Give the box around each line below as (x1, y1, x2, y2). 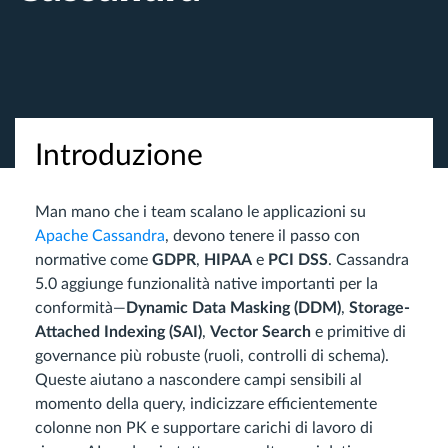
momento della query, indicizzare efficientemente (35, 396, 377, 412)
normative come (35, 252, 152, 268)
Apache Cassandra (35, 228, 165, 244)
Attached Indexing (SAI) (35, 324, 202, 340)
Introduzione (35, 141, 203, 171)
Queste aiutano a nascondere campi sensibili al (35, 372, 362, 388)
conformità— (35, 300, 126, 316)
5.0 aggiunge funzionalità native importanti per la (35, 276, 378, 292)
